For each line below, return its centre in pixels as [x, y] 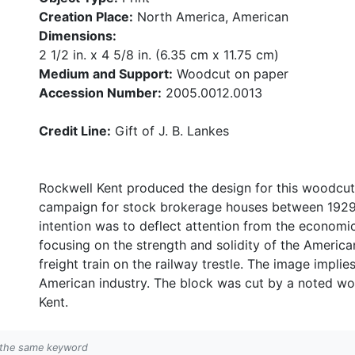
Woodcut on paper [231, 74]
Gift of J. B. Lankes [170, 131]
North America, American [211, 17]
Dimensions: [78, 36]
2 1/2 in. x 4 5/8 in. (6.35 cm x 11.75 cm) [159, 55]
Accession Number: [100, 93]
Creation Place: [86, 17]
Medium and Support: [106, 74]
